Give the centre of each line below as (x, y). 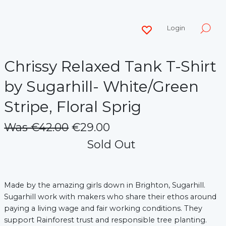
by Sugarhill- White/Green (102, 87)
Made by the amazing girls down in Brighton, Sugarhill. (105, 185)
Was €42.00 (37, 128)
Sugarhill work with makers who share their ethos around (110, 197)
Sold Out (111, 145)
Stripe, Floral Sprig (73, 107)
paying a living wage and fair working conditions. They (103, 209)
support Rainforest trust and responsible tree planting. (106, 220)
